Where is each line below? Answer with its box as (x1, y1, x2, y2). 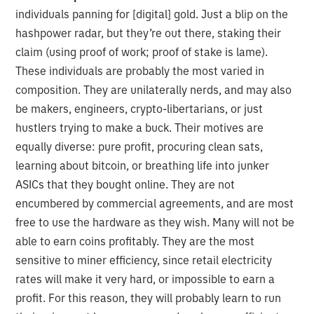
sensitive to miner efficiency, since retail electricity (15, 253, 273, 268)
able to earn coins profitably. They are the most (15, 234, 255, 249)
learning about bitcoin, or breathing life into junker (15, 158, 270, 173)
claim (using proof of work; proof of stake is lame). (15, 45, 268, 60)
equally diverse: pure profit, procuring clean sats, (15, 139, 264, 154)
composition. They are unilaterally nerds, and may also (15, 83, 292, 97)
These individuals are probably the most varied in (15, 64, 265, 78)
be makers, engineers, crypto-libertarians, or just (15, 102, 264, 116)
